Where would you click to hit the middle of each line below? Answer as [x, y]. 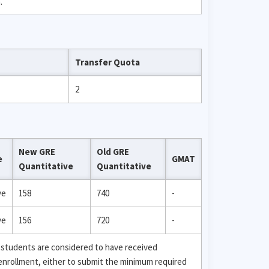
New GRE [37, 151]
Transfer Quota [107, 62]
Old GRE [113, 151]
